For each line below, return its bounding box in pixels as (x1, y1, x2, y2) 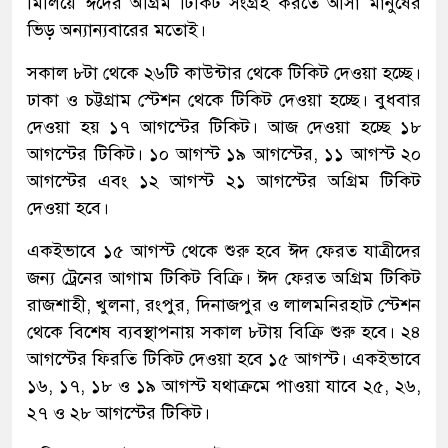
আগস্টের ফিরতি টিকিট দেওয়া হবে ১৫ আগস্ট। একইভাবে (27, 347, 421, 370)
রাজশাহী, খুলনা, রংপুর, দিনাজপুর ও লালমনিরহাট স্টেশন (27, 293, 421, 316)
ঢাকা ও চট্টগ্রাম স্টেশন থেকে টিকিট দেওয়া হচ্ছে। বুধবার (27, 88, 421, 111)
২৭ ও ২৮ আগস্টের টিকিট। (27, 401, 210, 424)
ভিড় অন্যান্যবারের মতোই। (27, 18, 206, 41)
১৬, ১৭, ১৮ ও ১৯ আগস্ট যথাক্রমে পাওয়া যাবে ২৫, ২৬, (27, 374, 421, 397)
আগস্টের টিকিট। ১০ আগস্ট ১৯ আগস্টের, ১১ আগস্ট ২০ (27, 142, 421, 165)
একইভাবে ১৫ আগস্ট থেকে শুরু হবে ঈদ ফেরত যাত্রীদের (27, 239, 421, 262)
